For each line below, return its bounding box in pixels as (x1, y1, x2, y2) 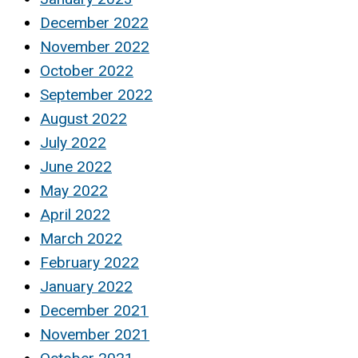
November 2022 (40, 37, 149, 56)
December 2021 (40, 300, 149, 320)
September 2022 (40, 85, 153, 104)
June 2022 (40, 157, 112, 176)
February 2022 (40, 253, 139, 272)
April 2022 (40, 205, 110, 224)
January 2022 (40, 276, 133, 296)
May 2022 (40, 181, 108, 200)
